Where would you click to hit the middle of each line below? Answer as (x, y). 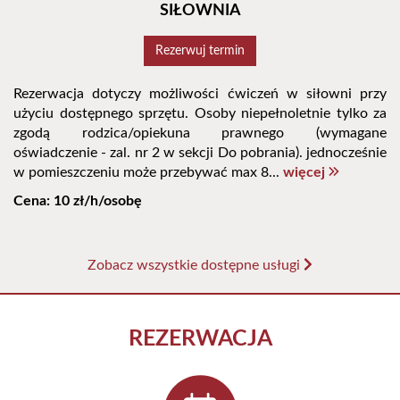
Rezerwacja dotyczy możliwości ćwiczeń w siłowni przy (200, 94)
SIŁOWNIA (200, 11)
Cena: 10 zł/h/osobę (78, 201)
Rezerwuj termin (200, 51)
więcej (306, 173)
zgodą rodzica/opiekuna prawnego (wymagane (200, 133)
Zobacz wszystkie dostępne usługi (196, 266)
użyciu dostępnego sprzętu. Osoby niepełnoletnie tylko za (200, 114)
